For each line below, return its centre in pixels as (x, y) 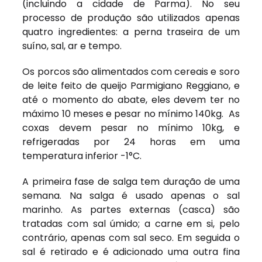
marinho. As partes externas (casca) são (131, 210)
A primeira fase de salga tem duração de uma (131, 182)
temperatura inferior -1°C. (82, 156)
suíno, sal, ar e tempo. (72, 46)
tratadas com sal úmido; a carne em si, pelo (131, 224)
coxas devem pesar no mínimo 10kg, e (131, 128)
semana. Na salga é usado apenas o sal (131, 196)
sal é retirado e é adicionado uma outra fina (131, 252)
